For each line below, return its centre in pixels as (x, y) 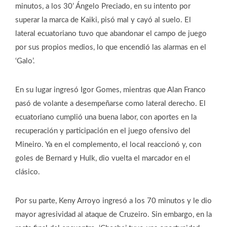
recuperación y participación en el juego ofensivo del (103, 131)
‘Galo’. (25, 61)
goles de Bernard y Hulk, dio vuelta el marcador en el (103, 158)
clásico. (28, 172)
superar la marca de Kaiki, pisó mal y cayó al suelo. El (103, 20)
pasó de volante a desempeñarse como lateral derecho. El (110, 103)
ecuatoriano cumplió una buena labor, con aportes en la (106, 117)
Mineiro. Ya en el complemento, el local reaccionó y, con (108, 144)
